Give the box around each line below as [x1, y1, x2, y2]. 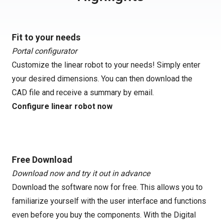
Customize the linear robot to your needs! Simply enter [12, 60, 200, 70]
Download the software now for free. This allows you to [12, 183, 203, 192]
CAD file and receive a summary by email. [12, 88, 154, 97]
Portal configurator [12, 46, 77, 56]
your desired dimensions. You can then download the [12, 74, 192, 83]
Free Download [12, 154, 73, 165]
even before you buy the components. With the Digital [12, 210, 196, 220]
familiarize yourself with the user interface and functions [12, 196, 206, 206]
